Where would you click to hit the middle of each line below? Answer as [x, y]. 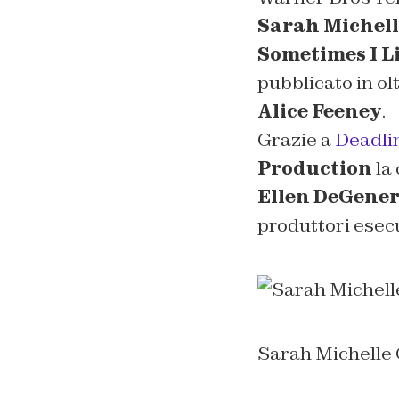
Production [314, 168]
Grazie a [296, 139]
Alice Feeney [319, 111]
